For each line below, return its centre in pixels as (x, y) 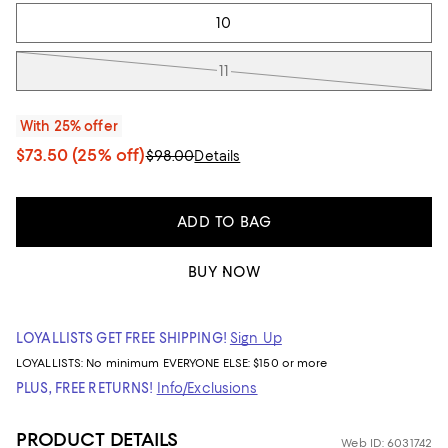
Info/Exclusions (207, 388)
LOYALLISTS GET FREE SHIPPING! (121, 338)
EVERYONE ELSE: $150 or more (245, 363)
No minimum (124, 363)
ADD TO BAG (224, 222)
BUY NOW (224, 272)
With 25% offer (69, 126)
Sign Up (255, 338)
